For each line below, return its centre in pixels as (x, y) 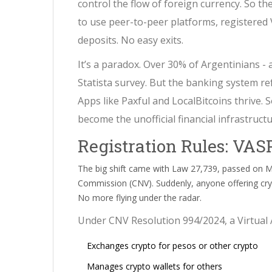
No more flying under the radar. (140, 198)
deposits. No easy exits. (131, 40)
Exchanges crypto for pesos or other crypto (172, 246)
